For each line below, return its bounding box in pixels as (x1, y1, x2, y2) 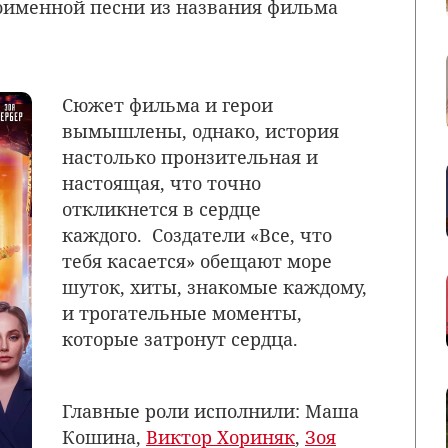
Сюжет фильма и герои (62, 93, 273, 118)
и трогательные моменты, (62, 301, 302, 326)
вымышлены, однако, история (62, 119, 339, 144)
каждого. (62, 223, 147, 248)
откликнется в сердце (62, 197, 261, 222)
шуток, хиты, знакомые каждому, (62, 275, 367, 300)
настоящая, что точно (62, 171, 261, 196)
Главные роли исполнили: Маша (62, 398, 359, 423)
